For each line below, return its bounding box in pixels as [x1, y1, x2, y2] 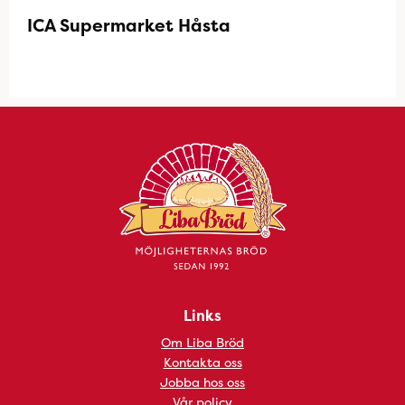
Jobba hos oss [160, 373, 245, 391]
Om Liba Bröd [161, 334, 244, 351]
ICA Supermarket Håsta [27, 14, 231, 37]
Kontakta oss [163, 353, 242, 371]
